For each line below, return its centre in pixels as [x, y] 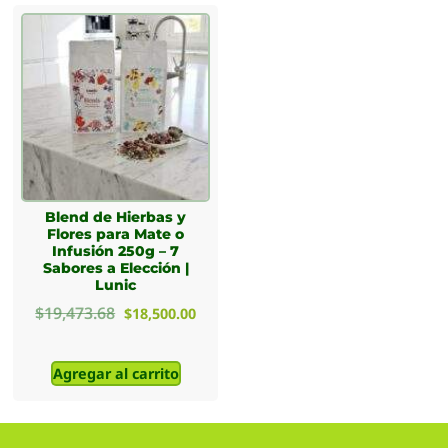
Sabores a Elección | [115, 267]
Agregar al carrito [115, 374]
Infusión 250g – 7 [116, 250]
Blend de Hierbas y [116, 216]
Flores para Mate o [116, 233]
